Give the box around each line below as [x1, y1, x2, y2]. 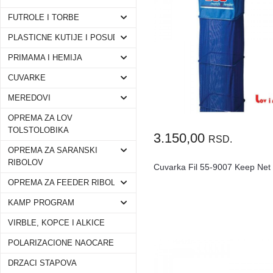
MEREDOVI [8, 94, 51, 102]
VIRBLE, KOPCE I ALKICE [8, 219, 105, 227]
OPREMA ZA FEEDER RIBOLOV [8, 179, 127, 187]
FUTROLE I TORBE [8, 13, 79, 22]
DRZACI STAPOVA [8, 259, 77, 268]
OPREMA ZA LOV [8, 114, 73, 122]
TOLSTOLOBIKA [8, 126, 69, 135]
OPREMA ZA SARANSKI [8, 146, 97, 155]
